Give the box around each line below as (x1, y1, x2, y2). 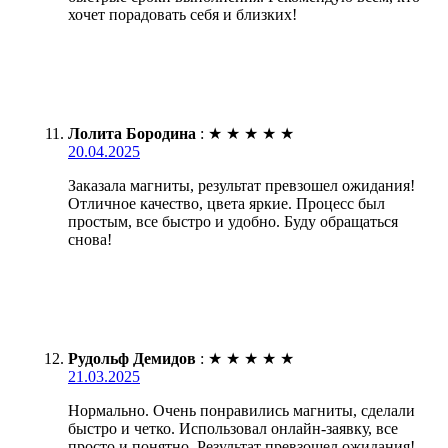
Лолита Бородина (68, 124, 196, 142)
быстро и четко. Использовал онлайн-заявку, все (68, 419, 398, 437)
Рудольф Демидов (68, 349, 196, 367)
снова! (68, 230, 112, 248)
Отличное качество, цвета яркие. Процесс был (68, 194, 385, 212)
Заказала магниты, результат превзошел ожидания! (68, 176, 415, 194)
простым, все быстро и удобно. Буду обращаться (68, 212, 398, 230)
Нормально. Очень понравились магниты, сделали (68, 401, 415, 419)
